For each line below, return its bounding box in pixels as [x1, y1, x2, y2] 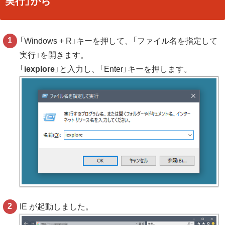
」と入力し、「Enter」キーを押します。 [55, 65, 192, 74]
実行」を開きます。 [20, 51, 89, 60]
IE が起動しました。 [20, 202, 94, 211]
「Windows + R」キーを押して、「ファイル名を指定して [20, 37, 218, 46]
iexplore [24, 65, 55, 74]
